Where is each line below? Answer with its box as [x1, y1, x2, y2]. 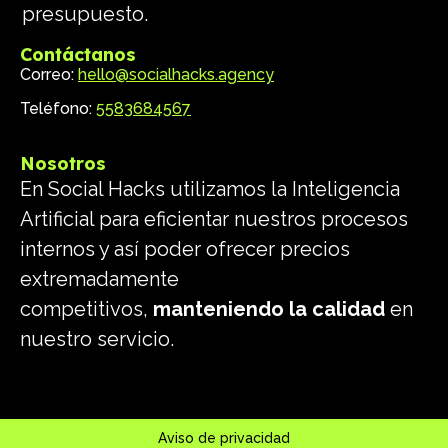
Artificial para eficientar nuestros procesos [20, 207, 408, 232]
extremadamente [20, 267, 179, 292]
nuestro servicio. [20, 327, 174, 352]
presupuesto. [22, 2, 153, 27]
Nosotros [20, 152, 106, 176]
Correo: [20, 64, 78, 84]
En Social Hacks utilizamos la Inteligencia [20, 177, 400, 202]
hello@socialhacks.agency [78, 64, 274, 84]
